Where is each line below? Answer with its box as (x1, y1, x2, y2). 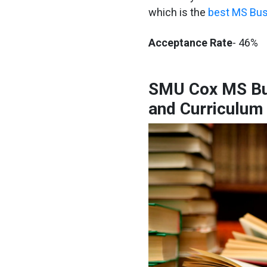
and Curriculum (148, 98, 263, 119)
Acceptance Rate (148, 36, 232, 49)
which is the (148, 5, 208, 18)
